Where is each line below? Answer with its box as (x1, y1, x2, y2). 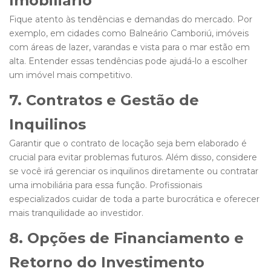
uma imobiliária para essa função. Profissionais (9, 180, 202, 191)
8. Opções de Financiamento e (9, 229, 244, 247)
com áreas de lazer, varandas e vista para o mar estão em (9, 42, 250, 53)
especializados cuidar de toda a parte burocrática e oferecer (9, 194, 260, 205)
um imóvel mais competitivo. (9, 70, 132, 81)
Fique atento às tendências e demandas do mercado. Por (9, 14, 252, 25)
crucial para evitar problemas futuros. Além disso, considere (9, 152, 257, 163)
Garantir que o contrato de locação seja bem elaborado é (9, 138, 247, 149)
